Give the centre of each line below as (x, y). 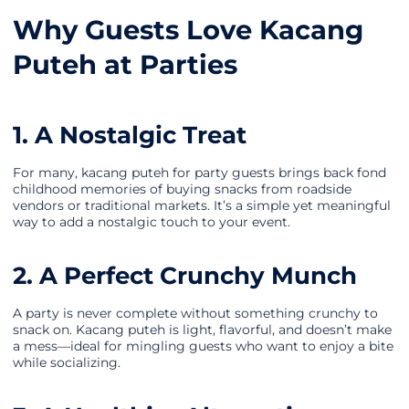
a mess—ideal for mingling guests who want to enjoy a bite (203, 346)
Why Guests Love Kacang (188, 30)
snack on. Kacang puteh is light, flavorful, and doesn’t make (202, 330)
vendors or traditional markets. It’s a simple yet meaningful (202, 206)
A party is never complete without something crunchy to (195, 314)
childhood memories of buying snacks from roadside (182, 189)
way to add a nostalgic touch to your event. (152, 222)
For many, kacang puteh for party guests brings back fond (199, 173)
